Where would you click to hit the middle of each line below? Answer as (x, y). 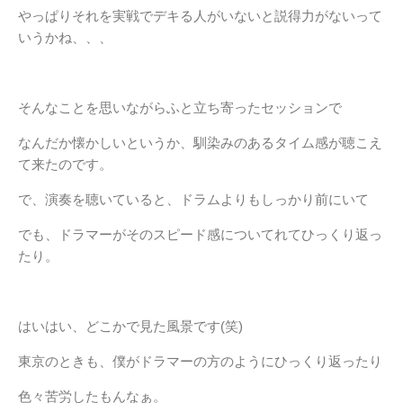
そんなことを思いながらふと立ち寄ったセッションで (180, 107)
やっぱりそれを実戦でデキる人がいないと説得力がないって (200, 16)
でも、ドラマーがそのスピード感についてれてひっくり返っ (200, 234)
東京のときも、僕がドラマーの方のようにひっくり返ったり (200, 361)
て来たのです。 (65, 164)
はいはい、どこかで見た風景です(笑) (130, 326)
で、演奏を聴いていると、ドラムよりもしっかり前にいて (193, 199)
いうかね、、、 (65, 37)
